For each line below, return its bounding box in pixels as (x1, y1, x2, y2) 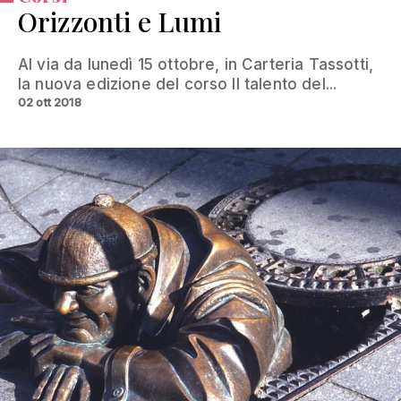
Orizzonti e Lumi (18, 3, 222, 39)
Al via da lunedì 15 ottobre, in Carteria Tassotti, (18, 55, 374, 73)
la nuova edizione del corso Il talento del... (18, 74, 337, 93)
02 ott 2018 (18, 94, 81, 109)
